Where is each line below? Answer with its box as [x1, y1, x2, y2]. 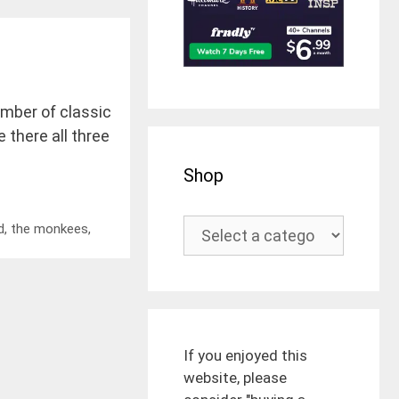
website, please [183, 369, 287, 387]
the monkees [11, 220, 89, 237]
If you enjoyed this [183, 346, 307, 364]
